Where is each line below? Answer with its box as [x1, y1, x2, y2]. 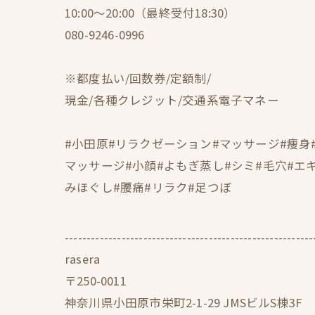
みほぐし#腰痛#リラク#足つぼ [65, 179, 231, 195]
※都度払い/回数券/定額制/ [65, 70, 211, 86]
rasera [65, 250, 101, 267]
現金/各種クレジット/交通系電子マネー [65, 91, 279, 108]
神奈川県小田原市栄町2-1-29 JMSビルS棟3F [65, 294, 302, 311]
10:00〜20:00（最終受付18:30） [65, 4, 236, 21]
